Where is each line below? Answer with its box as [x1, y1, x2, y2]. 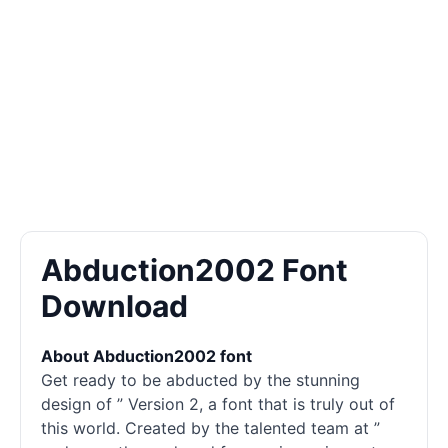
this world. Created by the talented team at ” [41, 418, 380, 438]
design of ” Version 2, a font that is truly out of [41, 394, 395, 414]
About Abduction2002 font [41, 346, 252, 366]
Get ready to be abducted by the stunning [41, 370, 360, 390]
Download [41, 288, 188, 324]
